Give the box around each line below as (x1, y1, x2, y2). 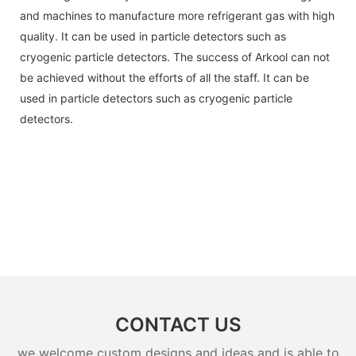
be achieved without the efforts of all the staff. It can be (20, 70, 309, 84)
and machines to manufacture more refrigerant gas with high (20, 8, 335, 22)
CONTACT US (114, 313, 242, 337)
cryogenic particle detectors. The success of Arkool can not (20, 49, 330, 64)
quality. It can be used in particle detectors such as (20, 29, 286, 43)
